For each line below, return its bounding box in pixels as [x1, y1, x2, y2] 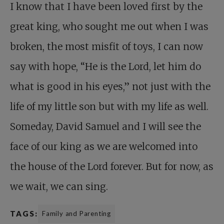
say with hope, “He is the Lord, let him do [10, 60, 201, 72]
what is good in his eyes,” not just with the [10, 80, 210, 92]
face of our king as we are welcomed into [10, 140, 197, 152]
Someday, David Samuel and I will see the [10, 120, 201, 132]
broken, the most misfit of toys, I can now [10, 40, 203, 52]
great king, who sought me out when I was [10, 20, 208, 32]
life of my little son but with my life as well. [10, 100, 208, 112]
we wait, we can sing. [10, 180, 108, 192]
